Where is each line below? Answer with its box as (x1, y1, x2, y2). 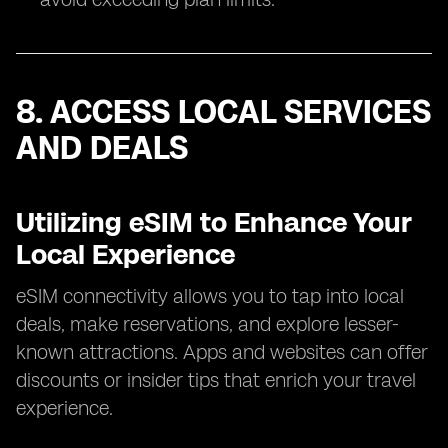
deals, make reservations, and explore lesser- (16, 312, 399, 336)
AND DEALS (16, 129, 188, 167)
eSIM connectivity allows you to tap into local (16, 284, 404, 308)
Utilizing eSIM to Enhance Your (16, 205, 412, 239)
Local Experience (16, 237, 235, 271)
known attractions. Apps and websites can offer (16, 340, 428, 364)
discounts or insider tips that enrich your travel (16, 368, 416, 392)
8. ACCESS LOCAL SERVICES (16, 93, 431, 131)
